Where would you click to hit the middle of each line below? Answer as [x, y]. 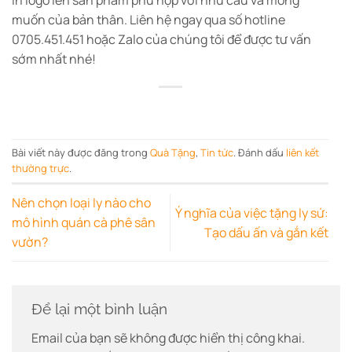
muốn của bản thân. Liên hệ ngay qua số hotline [148, 19]
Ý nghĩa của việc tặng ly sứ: [252, 213]
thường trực [40, 169]
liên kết [302, 153]
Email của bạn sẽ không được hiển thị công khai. [168, 337]
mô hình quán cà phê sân [84, 222]
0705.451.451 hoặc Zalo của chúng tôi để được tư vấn [161, 39]
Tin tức [217, 153]
